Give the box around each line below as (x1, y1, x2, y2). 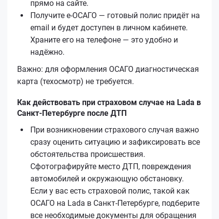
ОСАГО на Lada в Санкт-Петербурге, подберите (30, 198, 199, 208)
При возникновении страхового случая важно (30, 125, 199, 134)
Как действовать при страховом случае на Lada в (17, 97, 201, 107)
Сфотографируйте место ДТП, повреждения (30, 161, 191, 171)
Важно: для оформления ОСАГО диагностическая (17, 64, 199, 74)
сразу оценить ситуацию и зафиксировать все (30, 137, 200, 147)
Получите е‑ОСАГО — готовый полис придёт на (30, 10, 200, 20)
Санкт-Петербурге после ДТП (17, 108, 127, 118)
